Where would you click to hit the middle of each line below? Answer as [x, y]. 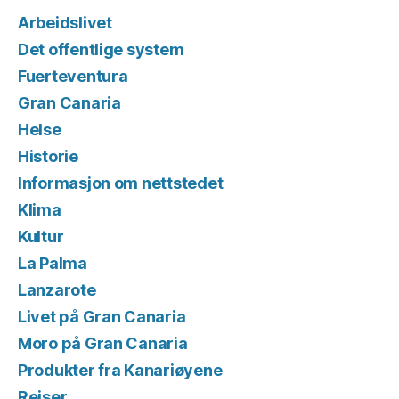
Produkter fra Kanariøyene [120, 370]
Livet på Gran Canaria [102, 317]
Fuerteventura [73, 77]
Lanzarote [57, 290]
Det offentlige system [101, 50]
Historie [48, 157]
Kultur [41, 237]
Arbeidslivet [65, 23]
